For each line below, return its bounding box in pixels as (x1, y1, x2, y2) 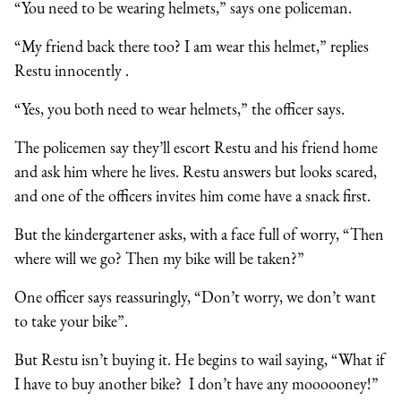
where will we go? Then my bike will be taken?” (14, 247, 304, 269)
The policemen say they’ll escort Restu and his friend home (14, 136, 378, 158)
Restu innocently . (14, 59, 129, 81)
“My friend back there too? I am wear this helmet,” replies (14, 35, 369, 56)
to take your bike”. (14, 310, 128, 331)
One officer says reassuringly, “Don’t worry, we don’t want (14, 286, 376, 307)
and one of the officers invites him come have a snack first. (14, 184, 371, 206)
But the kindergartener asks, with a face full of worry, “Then (14, 223, 384, 244)
